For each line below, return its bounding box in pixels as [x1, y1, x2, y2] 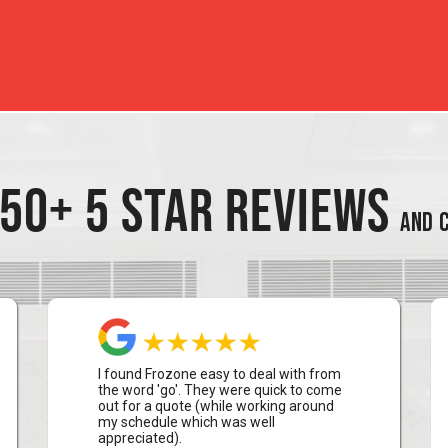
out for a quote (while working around [97, 398, 334, 414]
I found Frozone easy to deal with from [97, 366, 341, 382]
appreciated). [97, 430, 182, 446]
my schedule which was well [97, 414, 275, 430]
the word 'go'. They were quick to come [97, 382, 342, 398]
